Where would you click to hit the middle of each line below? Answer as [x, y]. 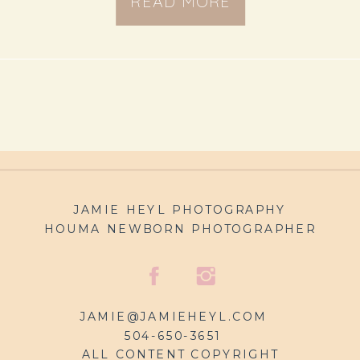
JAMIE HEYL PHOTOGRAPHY [180, 210]
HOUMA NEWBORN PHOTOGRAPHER [180, 229]
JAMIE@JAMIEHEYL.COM [173, 317]
